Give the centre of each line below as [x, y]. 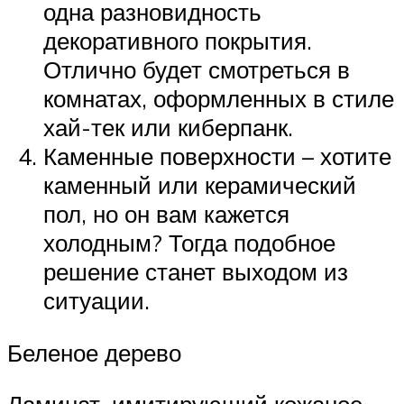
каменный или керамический [200, 185]
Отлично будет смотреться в [197, 70]
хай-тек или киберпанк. [168, 128]
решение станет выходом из [196, 272]
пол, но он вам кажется [166, 214]
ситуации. [96, 301]
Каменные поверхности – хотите [217, 156]
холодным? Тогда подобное [189, 243]
